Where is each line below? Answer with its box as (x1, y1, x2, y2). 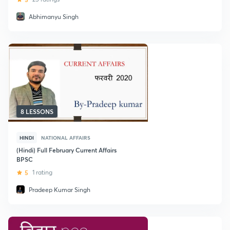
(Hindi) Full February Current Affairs (16, 146, 117, 154)
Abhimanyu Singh (29, 13, 79, 21)
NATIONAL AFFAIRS (41, 134, 90, 141)
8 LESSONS (21, 107, 53, 116)
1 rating (32, 168, 52, 176)
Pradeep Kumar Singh (29, 186, 90, 194)
